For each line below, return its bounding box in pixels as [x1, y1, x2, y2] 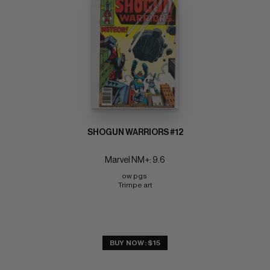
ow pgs [122, 172, 148, 180]
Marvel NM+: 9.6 [105, 156, 165, 165]
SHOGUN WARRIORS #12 [87, 128, 183, 137]
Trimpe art [118, 181, 152, 189]
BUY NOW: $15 [109, 239, 161, 247]
